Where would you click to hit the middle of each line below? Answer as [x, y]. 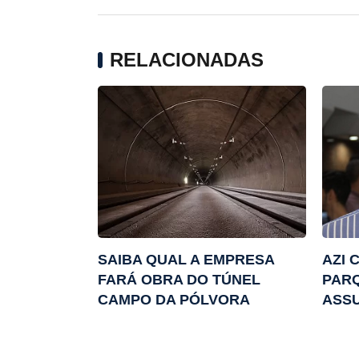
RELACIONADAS [187, 60]
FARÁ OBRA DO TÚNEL [179, 280]
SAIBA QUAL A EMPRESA [186, 260]
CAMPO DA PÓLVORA [174, 300]
